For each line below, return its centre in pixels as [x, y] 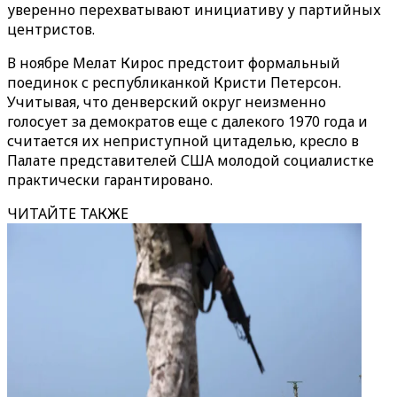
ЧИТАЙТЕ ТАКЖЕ [68, 214]
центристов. [51, 29]
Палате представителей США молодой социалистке [191, 160]
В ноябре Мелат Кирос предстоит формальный [174, 63]
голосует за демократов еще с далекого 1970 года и [187, 121]
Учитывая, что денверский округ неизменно [167, 102]
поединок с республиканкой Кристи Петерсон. [174, 82]
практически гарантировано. [110, 180]
